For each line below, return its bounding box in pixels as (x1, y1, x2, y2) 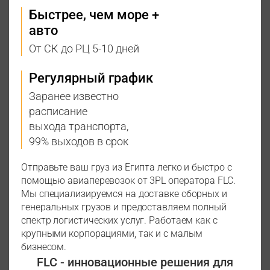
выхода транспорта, (29, 120, 128, 133)
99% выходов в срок (29, 135, 128, 148)
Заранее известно (29, 90, 119, 103)
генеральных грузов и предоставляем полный (21, 201, 227, 213)
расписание (29, 105, 87, 118)
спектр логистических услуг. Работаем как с (21, 215, 218, 227)
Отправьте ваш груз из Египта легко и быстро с (21, 162, 232, 174)
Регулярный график (29, 71, 153, 86)
